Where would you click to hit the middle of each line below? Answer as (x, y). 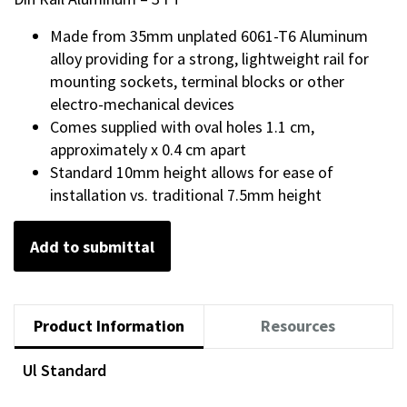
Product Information (109, 326)
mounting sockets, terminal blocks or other (197, 81)
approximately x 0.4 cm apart (148, 149)
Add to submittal (92, 246)
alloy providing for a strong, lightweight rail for (209, 58)
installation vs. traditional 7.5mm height (186, 194)
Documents (66, 391)
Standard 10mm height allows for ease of (192, 172)
